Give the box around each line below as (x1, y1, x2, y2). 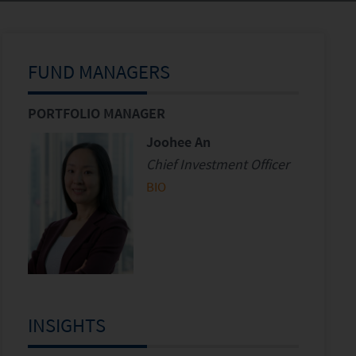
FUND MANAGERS (27, 58, 170, 85)
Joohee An (145, 132, 211, 152)
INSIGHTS (27, 311, 106, 339)
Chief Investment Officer (145, 154, 289, 174)
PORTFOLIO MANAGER (27, 103, 165, 123)
